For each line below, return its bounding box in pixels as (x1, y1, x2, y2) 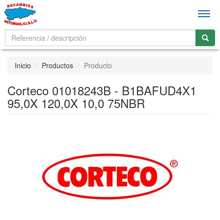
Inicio (15, 60, 31, 70)
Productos (42, 60, 73, 70)
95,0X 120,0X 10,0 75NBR (7, 94, 145, 111)
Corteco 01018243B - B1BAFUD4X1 (7, 82, 196, 99)
